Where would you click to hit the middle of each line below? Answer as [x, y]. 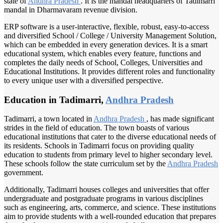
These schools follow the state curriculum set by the [86, 164]
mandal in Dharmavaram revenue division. [71, 9]
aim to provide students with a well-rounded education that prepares [110, 217]
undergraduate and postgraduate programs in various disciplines [104, 199]
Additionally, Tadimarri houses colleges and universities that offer [107, 190]
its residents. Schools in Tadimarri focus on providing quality [99, 146]
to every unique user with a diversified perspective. [84, 80]
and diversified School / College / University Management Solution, [110, 35]
